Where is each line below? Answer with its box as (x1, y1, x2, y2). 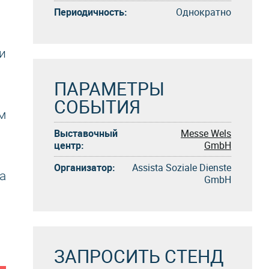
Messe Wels (181, 126, 231, 140)
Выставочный (54, 126, 118, 140)
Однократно (176, 5, 231, 19)
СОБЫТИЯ (54, 94, 141, 119)
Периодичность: (54, 5, 127, 19)
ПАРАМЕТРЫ (54, 76, 165, 101)
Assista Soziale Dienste (132, 160, 231, 174)
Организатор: (54, 160, 115, 174)
